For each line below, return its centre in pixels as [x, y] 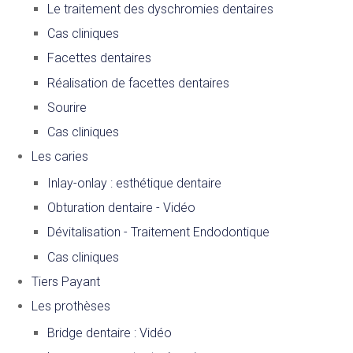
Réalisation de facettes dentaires [138, 83]
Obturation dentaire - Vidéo [121, 208]
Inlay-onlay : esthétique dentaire [134, 184]
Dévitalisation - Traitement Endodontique [158, 232]
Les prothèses [71, 307]
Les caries [60, 157]
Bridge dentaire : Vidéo [110, 333]
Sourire [67, 107]
